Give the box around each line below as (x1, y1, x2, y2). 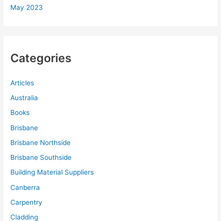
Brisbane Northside (10, 138, 71, 147)
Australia (10, 94, 38, 102)
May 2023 (10, 3, 43, 12)
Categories (10, 50, 72, 65)
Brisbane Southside (10, 153, 72, 162)
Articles (10, 78, 35, 87)
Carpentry (10, 198, 43, 206)
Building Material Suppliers (10, 168, 94, 177)
